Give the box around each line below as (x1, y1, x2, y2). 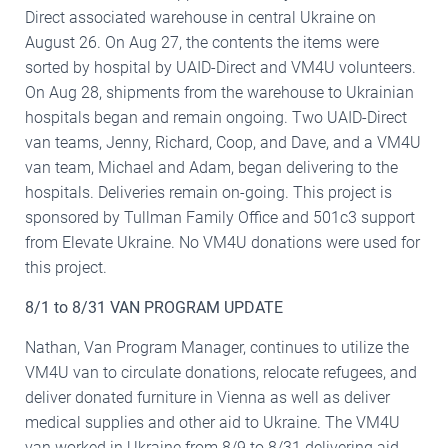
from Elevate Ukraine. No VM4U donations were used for (25, 232, 420, 252)
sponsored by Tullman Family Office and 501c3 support (25, 207, 415, 227)
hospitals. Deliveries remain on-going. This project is (25, 182, 392, 202)
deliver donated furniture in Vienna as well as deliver (25, 387, 390, 407)
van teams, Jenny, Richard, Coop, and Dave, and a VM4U (25, 132, 421, 152)
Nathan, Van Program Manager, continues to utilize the (25, 337, 409, 357)
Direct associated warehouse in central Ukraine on (25, 7, 376, 27)
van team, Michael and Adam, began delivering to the (25, 157, 398, 177)
